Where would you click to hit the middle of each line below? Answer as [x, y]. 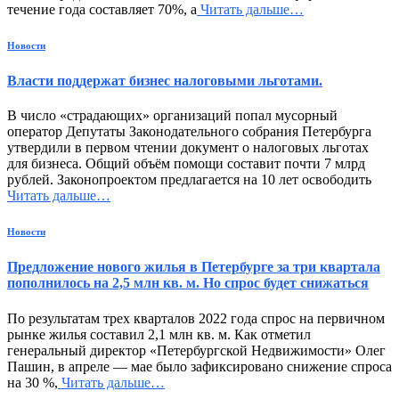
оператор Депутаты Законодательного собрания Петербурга [189, 132]
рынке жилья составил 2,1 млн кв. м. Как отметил [159, 334]
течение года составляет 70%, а [102, 10]
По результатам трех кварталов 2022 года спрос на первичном [196, 318]
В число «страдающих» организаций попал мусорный [172, 116]
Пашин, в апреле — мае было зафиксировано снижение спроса [199, 366]
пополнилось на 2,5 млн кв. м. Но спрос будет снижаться [188, 283]
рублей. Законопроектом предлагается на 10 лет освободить [189, 180]
